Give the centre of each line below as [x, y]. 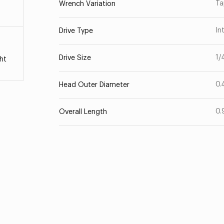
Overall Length [83, 112]
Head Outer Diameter [94, 85]
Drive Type [76, 31]
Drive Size [75, 58]
